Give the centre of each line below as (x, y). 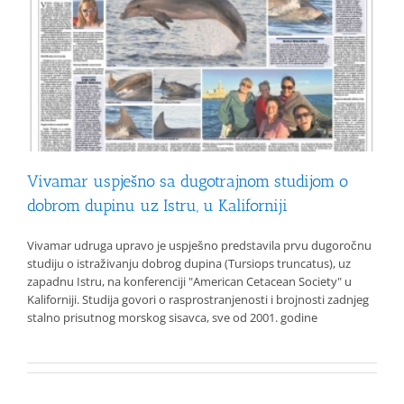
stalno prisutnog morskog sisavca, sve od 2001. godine (172, 318)
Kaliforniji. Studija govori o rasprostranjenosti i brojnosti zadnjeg (198, 300)
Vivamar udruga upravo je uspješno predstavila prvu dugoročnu (199, 246)
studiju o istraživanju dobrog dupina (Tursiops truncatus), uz (189, 264)
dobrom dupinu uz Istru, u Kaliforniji (157, 206)
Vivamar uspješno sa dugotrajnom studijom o (188, 182)
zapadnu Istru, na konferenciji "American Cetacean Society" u (189, 282)
